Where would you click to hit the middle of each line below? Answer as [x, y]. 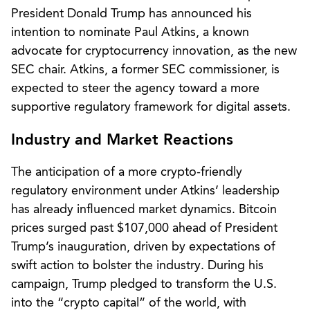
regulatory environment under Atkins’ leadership [145, 191]
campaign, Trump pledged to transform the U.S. [144, 284]
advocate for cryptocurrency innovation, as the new [154, 51]
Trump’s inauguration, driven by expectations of [143, 247]
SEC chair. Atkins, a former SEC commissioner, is [145, 70]
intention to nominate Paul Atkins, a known [130, 32]
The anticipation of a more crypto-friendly [127, 172]
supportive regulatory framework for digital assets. [151, 107]
